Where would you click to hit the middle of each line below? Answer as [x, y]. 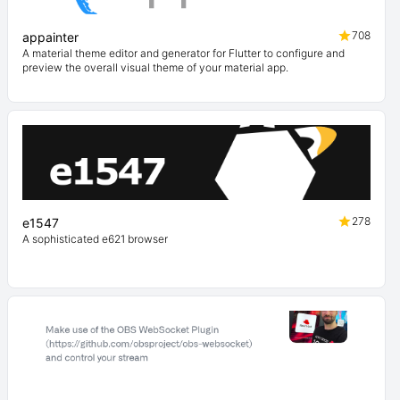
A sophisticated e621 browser [95, 239]
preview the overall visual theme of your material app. [155, 67]
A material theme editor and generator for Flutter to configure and [183, 53]
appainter [50, 37]
